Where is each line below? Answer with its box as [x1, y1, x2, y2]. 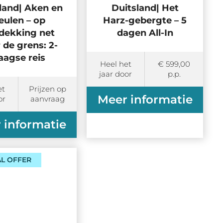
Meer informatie [97, 93, 193, 107]
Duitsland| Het [111, 2, 179, 14]
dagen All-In [116, 27, 173, 39]
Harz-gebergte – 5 [103, 15, 187, 26]
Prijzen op [29, 84, 67, 94]
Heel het [100, 59, 131, 69]
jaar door [99, 69, 132, 79]
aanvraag [30, 94, 65, 104]
